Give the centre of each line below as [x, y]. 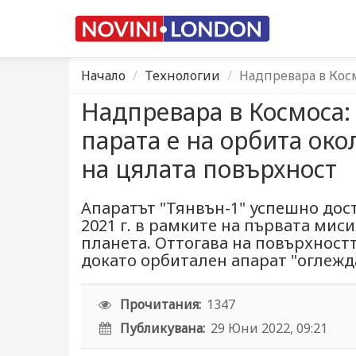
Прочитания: [161, 304]
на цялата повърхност [209, 169]
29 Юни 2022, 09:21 [269, 328]
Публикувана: [163, 328]
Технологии [182, 75]
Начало [103, 75]
